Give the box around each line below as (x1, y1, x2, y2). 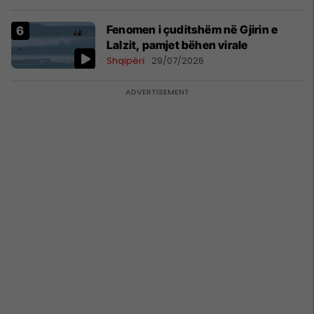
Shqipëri (107, 54, 144, 67)
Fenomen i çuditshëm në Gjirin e (107, 22, 278, 36)
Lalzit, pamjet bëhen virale (107, 38, 248, 52)
